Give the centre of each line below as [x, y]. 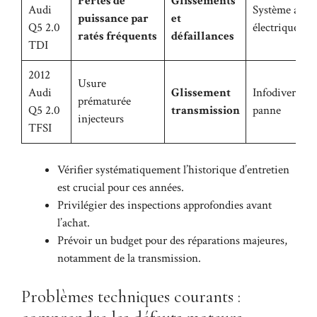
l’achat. [74, 223]
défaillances [202, 36]
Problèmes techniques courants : [131, 296]
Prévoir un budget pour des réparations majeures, [172, 241]
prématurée [104, 101]
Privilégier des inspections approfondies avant [165, 206]
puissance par [113, 18]
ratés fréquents [117, 36]
